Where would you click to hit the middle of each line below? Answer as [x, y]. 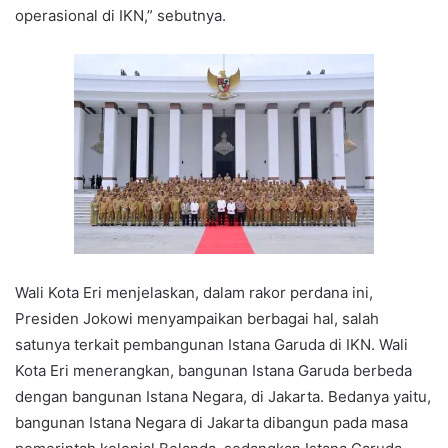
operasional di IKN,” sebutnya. [120, 16]
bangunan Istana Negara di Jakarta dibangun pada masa [211, 423]
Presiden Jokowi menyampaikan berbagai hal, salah [197, 319]
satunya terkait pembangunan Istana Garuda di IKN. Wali [211, 345]
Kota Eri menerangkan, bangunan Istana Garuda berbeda [213, 371]
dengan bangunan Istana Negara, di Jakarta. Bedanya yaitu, [223, 397]
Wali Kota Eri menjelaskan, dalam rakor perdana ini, [194, 293]
